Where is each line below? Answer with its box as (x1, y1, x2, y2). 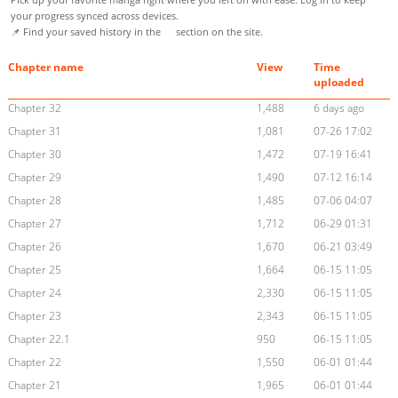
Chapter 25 (7, 262, 61, 278)
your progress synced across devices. (11, 9, 179, 23)
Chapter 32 (7, 100, 61, 116)
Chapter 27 (7, 216, 61, 232)
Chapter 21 (7, 378, 61, 394)
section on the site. (173, 25, 263, 39)
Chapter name (7, 60, 84, 76)
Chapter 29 (7, 170, 61, 186)
